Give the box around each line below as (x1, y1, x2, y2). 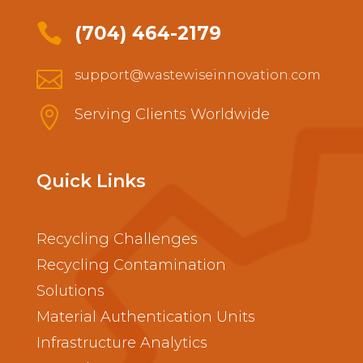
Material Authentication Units (36, 308, 255, 327)
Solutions (36, 282, 105, 301)
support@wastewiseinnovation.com (74, 67, 321, 83)
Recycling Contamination (36, 256, 226, 275)
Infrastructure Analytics (36, 334, 207, 352)
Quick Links (36, 170, 146, 193)
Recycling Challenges (36, 230, 198, 249)
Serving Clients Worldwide (74, 105, 270, 124)
